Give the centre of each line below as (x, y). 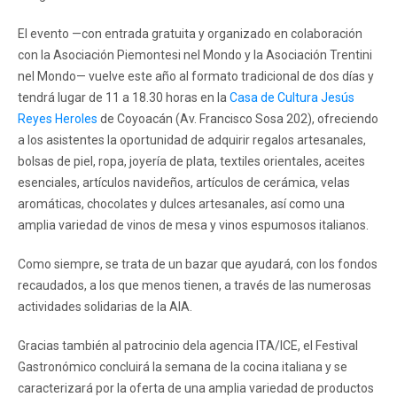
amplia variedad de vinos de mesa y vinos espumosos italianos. (193, 225)
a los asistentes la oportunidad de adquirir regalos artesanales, (192, 140)
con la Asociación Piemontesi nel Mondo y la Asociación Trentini (195, 54)
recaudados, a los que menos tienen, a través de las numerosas (195, 285)
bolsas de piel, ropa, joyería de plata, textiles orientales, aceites (191, 161)
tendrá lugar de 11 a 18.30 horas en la (124, 97)
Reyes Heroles (58, 118)
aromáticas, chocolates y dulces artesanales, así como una (181, 203)
